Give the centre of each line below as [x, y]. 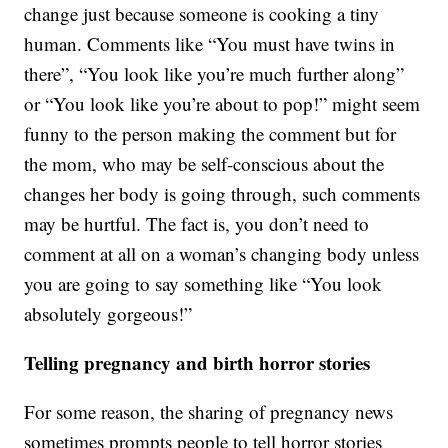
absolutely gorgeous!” [108, 314]
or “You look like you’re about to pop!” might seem [222, 104]
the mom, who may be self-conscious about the [204, 164]
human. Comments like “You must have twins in [210, 44]
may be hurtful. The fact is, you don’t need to [197, 224]
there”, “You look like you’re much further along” [214, 74]
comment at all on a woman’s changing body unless [222, 254]
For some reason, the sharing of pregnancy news [209, 412]
